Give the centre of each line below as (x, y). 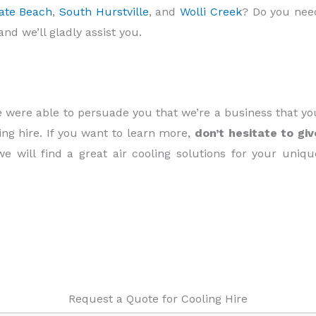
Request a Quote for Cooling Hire (158, 299)
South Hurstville (104, 12)
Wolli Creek (211, 12)
